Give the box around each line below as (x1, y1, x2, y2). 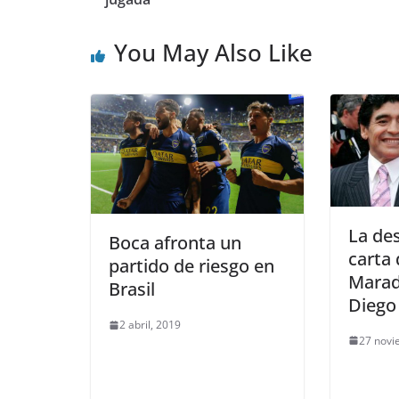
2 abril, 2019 (119, 317, 181, 333)
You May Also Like (114, 37, 313, 69)
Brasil (109, 277, 155, 302)
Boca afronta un (109, 231, 241, 256)
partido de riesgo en (109, 254, 274, 279)
